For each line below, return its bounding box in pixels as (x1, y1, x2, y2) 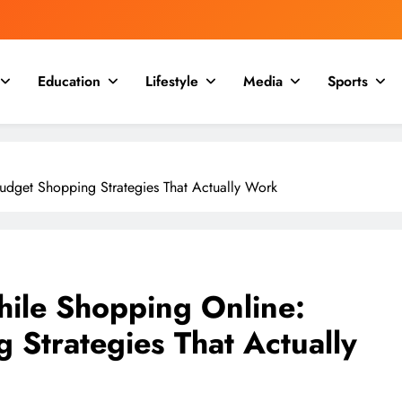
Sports (328, 71, 368, 92)
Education (38, 71, 100, 92)
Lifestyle (145, 71, 198, 92)
